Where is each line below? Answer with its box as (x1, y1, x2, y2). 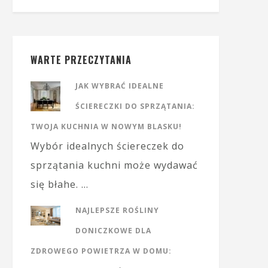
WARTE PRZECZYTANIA (31, 53, 132, 67)
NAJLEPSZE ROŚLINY (75, 205, 159, 215)
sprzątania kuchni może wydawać (31, 159, 198, 172)
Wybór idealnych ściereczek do (31, 139, 184, 153)
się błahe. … (31, 178, 89, 191)
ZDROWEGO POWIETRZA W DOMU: (31, 246, 172, 256)
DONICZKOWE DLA (75, 226, 151, 236)
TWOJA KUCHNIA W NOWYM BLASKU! (31, 121, 182, 132)
